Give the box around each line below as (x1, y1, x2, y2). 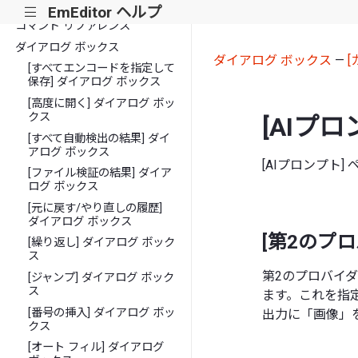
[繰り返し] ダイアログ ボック (28, 236, 176, 250)
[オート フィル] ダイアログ (28, 340, 165, 355)
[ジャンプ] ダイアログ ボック (28, 270, 175, 284)
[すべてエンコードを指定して (28, 62, 176, 76)
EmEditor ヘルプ (47, 2, 161, 22)
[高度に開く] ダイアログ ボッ (28, 96, 176, 110)
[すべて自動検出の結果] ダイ (28, 131, 171, 145)
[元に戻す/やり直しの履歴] (28, 201, 163, 215)
